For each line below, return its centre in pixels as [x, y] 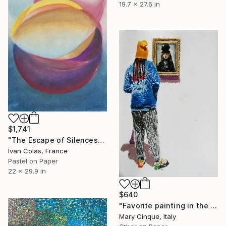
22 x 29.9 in [27, 171]
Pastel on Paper [33, 161]
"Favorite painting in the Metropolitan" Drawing [214, 206]
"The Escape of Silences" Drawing [101, 140]
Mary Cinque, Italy [148, 217]
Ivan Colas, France [38, 151]
